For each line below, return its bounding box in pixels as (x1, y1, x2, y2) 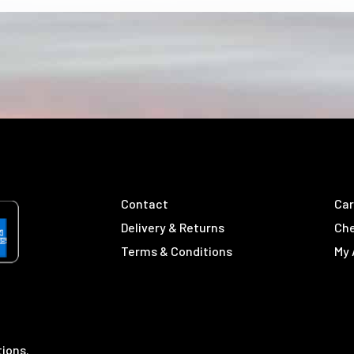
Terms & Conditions (120, 243, 232, 258)
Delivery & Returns (120, 219, 224, 235)
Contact (120, 195, 168, 211)
